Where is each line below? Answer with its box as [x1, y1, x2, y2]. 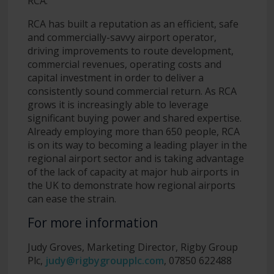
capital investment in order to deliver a [27, 70, 204, 84]
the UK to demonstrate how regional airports [27, 178, 235, 192]
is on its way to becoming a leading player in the [27, 138, 247, 152]
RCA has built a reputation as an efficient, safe [27, 17, 239, 31]
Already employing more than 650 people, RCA [27, 124, 240, 138]
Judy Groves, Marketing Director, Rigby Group [27, 240, 238, 254]
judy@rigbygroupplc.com [45, 253, 164, 267]
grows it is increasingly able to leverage [27, 97, 209, 111]
